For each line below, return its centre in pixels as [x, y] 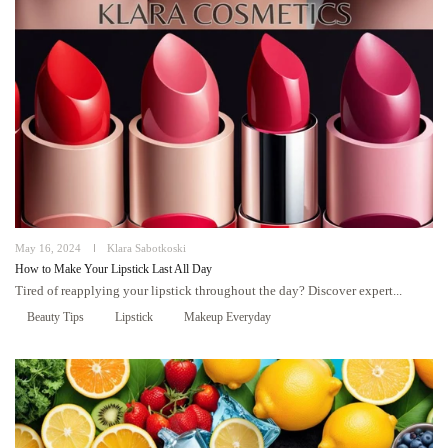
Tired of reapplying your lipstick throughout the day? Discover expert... [208, 290]
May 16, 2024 [48, 248]
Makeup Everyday [227, 317]
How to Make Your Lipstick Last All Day [113, 269]
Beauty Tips [55, 317]
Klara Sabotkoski [146, 248]
